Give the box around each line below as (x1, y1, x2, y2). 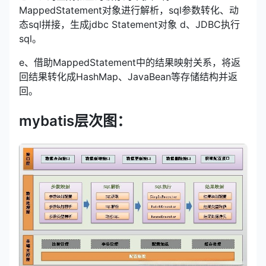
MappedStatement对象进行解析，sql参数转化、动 (19, 4, 239, 16)
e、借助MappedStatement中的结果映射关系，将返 (19, 56, 240, 68)
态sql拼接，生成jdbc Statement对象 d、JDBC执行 (19, 18, 240, 30)
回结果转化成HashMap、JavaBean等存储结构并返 (19, 70, 237, 83)
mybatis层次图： (19, 112, 131, 129)
